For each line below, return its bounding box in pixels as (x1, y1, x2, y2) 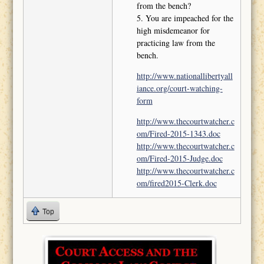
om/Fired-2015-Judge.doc (136, 153, 223, 164)
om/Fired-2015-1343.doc (136, 128, 220, 140)
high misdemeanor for (136, 25, 210, 37)
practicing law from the (136, 37, 215, 49)
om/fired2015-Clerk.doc (136, 177, 217, 189)
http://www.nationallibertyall (136, 70, 233, 82)
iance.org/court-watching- (136, 82, 223, 94)
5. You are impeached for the (136, 12, 233, 24)
